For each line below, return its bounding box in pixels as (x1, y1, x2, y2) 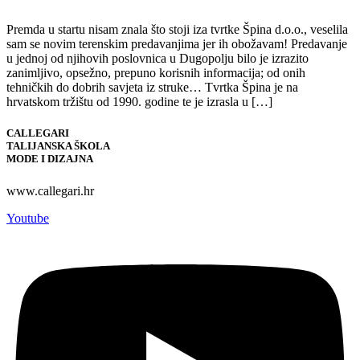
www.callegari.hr (6, 183, 94, 198)
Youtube (6, 211, 49, 225)
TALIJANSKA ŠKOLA (6, 140, 110, 153)
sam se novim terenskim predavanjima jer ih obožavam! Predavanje (6, 37, 347, 51)
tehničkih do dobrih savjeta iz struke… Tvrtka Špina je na (6, 80, 298, 95)
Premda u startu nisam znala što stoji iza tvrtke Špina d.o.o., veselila (6, 22, 348, 37)
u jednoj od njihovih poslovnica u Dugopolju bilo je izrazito (6, 51, 309, 66)
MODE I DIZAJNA (6, 153, 93, 166)
